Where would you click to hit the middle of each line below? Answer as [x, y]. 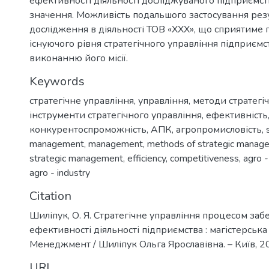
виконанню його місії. [79, 58]
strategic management [76, 159]
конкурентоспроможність [88, 130]
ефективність [237, 115]
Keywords [57, 81]
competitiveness [204, 159]
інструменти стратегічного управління [116, 115]
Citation [50, 196]
